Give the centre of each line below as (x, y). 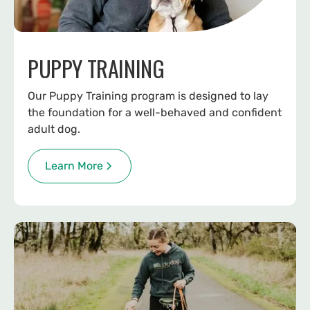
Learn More (74, 166)
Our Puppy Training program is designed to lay (148, 96)
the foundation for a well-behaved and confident (155, 113)
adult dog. (54, 129)
